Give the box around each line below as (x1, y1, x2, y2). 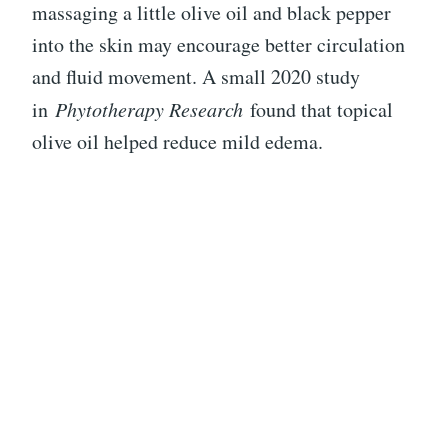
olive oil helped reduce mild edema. (32, 128, 323, 156)
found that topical (243, 96, 393, 124)
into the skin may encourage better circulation (32, 31, 405, 59)
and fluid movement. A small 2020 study (32, 63, 360, 91)
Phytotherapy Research (55, 96, 243, 123)
